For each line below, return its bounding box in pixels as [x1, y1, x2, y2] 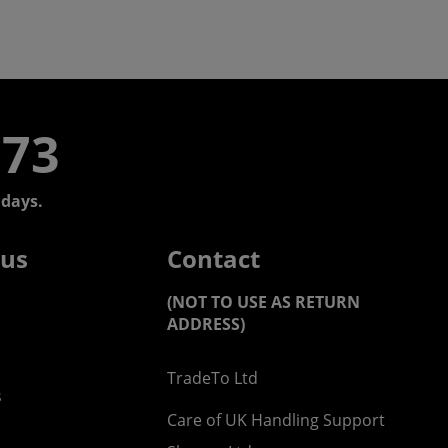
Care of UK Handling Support [167, 408, 386, 431]
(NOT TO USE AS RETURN [167, 290, 361, 313]
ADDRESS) [167, 312, 246, 335]
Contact [167, 241, 261, 275]
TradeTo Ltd [167, 366, 259, 389]
